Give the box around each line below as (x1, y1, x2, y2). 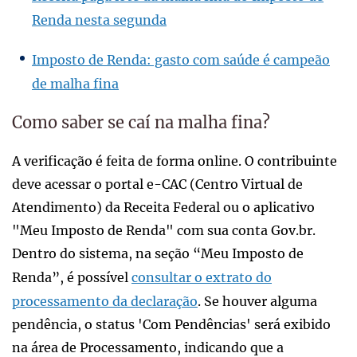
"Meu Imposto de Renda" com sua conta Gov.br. (12, 222, 316, 239)
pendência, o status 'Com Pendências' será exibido (12, 316, 331, 333)
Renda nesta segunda (32, 12, 167, 29)
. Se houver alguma (198, 293, 317, 310)
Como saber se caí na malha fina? (12, 112, 270, 133)
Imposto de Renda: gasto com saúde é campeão (32, 52, 330, 69)
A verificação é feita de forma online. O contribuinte (12, 153, 337, 170)
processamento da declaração (12, 293, 198, 310)
